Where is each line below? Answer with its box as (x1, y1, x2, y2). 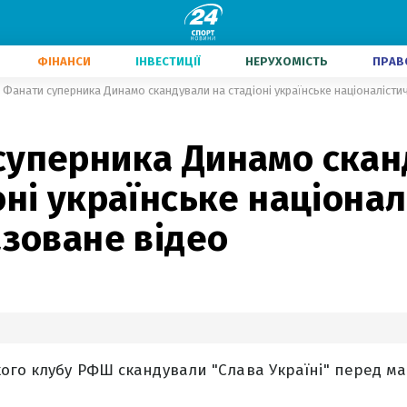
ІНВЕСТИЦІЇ (135, 55, 201, 68)
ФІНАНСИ (37, 55, 91, 68)
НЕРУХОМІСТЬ (245, 55, 328, 68)
